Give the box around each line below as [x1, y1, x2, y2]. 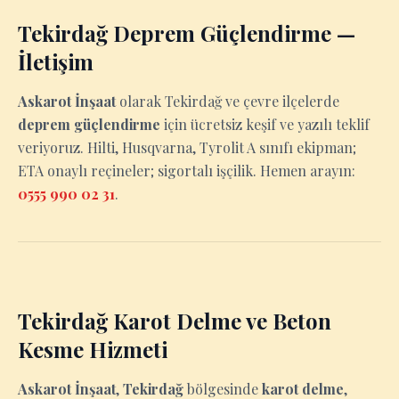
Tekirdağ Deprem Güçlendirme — [18, 19, 355, 47]
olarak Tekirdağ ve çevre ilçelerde [116, 92, 339, 110]
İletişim [18, 47, 94, 76]
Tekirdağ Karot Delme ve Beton [18, 306, 331, 335]
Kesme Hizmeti [18, 335, 167, 363]
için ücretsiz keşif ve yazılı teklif [160, 115, 370, 134]
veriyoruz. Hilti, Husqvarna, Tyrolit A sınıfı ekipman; [18, 138, 356, 157]
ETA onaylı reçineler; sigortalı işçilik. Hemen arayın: [18, 161, 355, 180]
